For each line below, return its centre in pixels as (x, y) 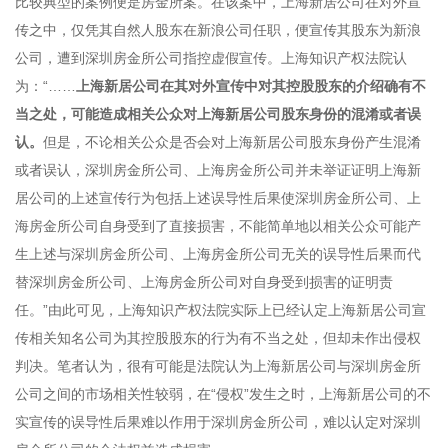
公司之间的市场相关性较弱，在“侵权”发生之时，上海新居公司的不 (223, 394)
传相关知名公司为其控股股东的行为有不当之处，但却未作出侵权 (218, 338)
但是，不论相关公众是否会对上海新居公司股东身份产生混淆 (232, 142)
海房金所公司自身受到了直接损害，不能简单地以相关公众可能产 (218, 226)
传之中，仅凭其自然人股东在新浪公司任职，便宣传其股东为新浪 (218, 30)
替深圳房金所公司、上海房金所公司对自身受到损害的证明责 (204, 282)
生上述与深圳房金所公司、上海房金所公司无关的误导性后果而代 (218, 254)
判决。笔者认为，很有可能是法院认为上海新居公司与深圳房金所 (218, 366)
